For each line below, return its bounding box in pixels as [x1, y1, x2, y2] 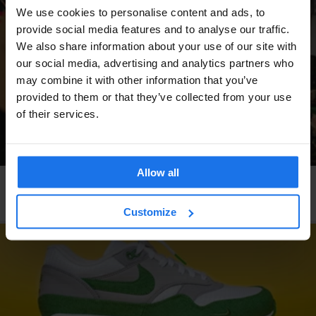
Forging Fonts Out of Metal [11, 190, 166, 209]
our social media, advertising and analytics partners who [16, 56, 293, 68]
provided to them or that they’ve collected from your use [16, 90, 291, 102]
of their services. [16, 107, 99, 119]
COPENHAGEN [11, 178, 67, 190]
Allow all [137, 166, 179, 178]
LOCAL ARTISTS [77, 178, 135, 190]
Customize [123, 205, 177, 218]
